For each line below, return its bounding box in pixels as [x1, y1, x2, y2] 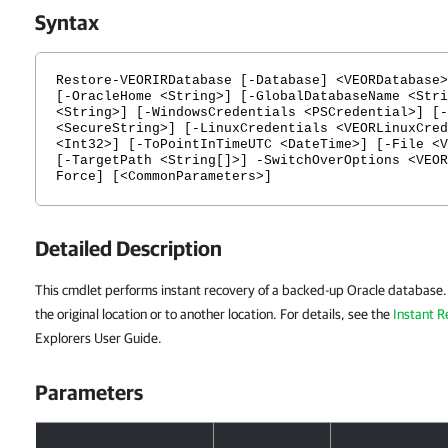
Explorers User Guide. [35, 330, 162, 346]
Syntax [35, 10, 99, 34]
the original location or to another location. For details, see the [35, 306, 393, 322]
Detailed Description [35, 236, 222, 260]
